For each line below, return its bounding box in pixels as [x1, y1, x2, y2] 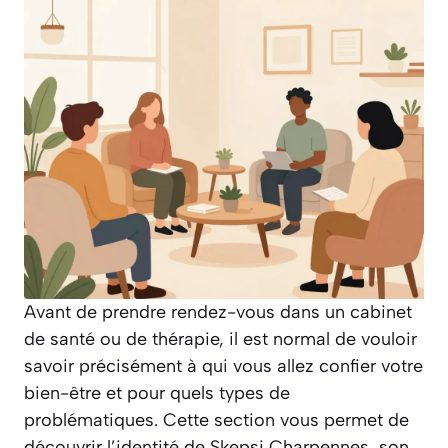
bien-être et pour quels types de [24, 382, 290, 405]
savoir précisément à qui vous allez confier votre [24, 355, 423, 378]
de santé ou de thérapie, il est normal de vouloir [24, 328, 417, 351]
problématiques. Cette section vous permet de [24, 409, 409, 432]
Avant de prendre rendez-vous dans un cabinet [24, 301, 412, 324]
